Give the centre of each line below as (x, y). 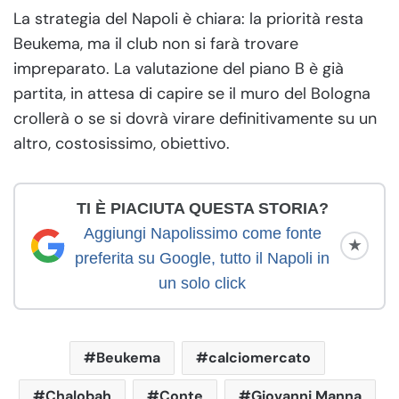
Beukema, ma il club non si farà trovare (156, 43)
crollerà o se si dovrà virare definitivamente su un (195, 118)
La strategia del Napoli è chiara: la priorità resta (188, 18)
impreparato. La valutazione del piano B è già (179, 68)
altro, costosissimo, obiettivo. (122, 143)
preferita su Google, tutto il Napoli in (202, 259)
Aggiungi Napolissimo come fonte (202, 234)
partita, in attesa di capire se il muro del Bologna (192, 93)
